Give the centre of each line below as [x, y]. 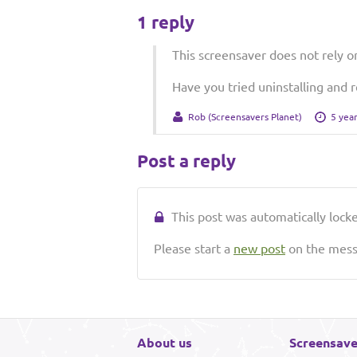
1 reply [166, 22]
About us [165, 343]
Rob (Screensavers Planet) [245, 117]
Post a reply [186, 161]
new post [259, 249]
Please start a [194, 249]
